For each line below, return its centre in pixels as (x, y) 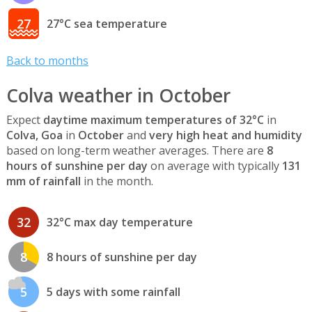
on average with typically (214, 166)
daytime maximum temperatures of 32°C (153, 120)
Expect (24, 120)
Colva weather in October (118, 95)
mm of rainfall (43, 181)
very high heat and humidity (225, 135)
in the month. (117, 181)
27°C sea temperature (107, 23)
